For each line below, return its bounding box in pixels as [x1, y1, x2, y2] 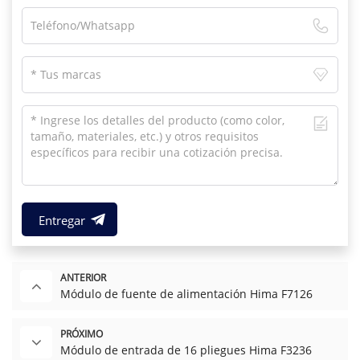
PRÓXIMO [60, 327, 103, 342]
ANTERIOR [60, 271, 106, 285]
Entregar [38, 212, 85, 229]
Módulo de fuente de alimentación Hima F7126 [60, 286, 313, 302]
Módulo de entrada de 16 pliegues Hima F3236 [60, 342, 312, 358]
